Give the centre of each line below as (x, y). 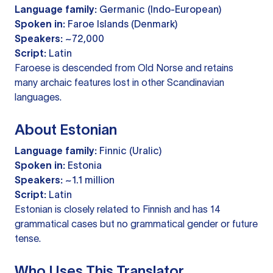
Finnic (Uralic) (129, 151)
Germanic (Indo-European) (159, 9)
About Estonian (66, 130)
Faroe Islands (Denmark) (121, 24)
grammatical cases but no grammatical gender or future (136, 224)
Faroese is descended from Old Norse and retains (124, 68)
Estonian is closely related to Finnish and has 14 (118, 209)
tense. (28, 239)
